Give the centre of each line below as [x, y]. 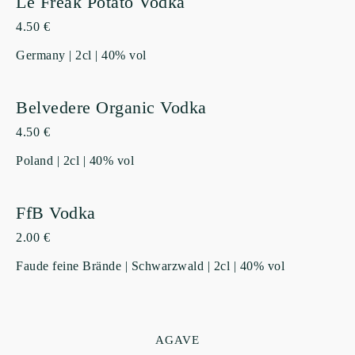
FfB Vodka [56, 213]
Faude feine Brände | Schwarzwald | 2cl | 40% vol [150, 266]
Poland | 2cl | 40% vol [75, 161]
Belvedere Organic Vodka [111, 108]
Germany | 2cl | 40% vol [81, 55]
